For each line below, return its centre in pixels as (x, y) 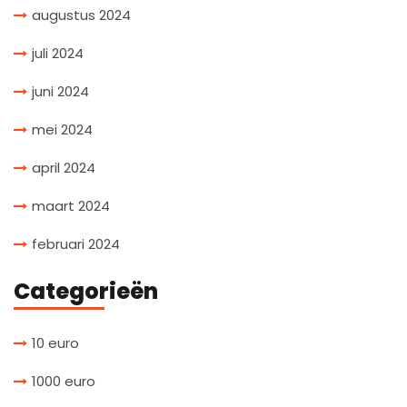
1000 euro (64, 381)
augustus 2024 (81, 15)
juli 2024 (58, 53)
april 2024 (64, 167)
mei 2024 (62, 129)
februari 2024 (76, 243)
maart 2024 (71, 205)
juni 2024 (60, 91)
